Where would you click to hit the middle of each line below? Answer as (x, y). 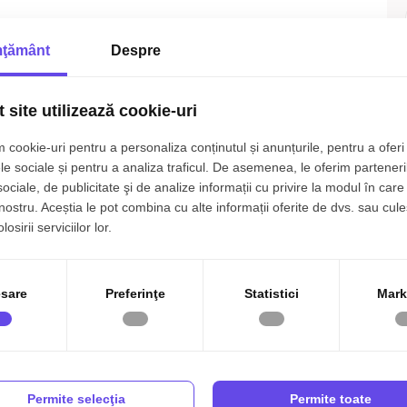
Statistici (271, 293)
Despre (135, 50)
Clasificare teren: (108, 391)
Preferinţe (135, 293)
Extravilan (318, 391)
